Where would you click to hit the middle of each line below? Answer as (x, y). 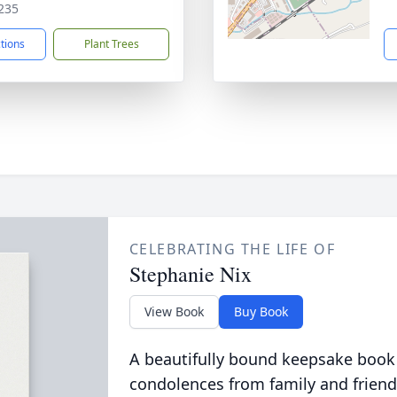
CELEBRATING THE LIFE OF (232, 249)
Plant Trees (111, 43)
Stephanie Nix (190, 273)
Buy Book (261, 311)
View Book (174, 311)
